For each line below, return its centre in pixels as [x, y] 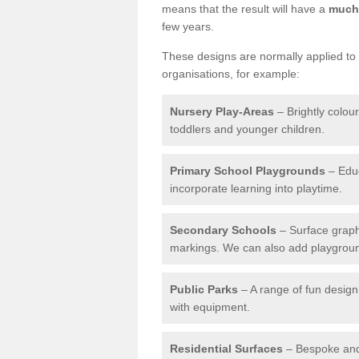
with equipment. [210, 307]
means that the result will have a [245, 8]
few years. [188, 26]
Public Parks [204, 289]
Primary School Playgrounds [248, 170]
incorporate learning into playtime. [256, 188]
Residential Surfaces [226, 348]
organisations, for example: [231, 73]
